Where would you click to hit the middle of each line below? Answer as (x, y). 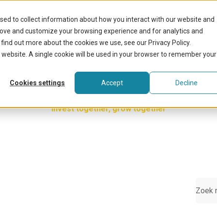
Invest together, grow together (108, 109)
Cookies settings (37, 83)
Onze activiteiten (146, 7)
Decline (186, 83)
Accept (112, 83)
